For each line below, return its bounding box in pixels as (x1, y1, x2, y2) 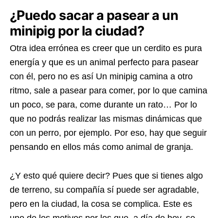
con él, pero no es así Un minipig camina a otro (10, 72, 193, 82)
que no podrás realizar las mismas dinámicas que (10, 114, 202, 124)
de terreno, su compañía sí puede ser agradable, (10, 185, 199, 195)
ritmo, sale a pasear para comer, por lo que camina (10, 86, 207, 96)
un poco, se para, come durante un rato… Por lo (10, 100, 197, 110)
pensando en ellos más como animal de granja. (10, 142, 193, 152)
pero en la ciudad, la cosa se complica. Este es (10, 199, 192, 209)
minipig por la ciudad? (10, 23, 145, 39)
